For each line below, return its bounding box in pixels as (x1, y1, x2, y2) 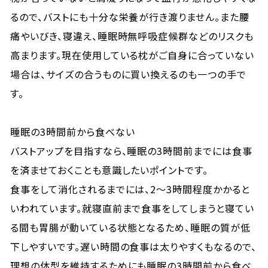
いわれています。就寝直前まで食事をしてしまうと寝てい (10, 201, 254, 215)
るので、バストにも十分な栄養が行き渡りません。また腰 (10, 10, 249, 24)
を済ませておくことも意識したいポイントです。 (10, 163, 209, 177)
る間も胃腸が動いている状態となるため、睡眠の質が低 (10, 220, 251, 234)
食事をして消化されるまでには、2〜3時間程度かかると (10, 182, 250, 196)
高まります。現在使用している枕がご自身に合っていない (10, 48, 254, 62)
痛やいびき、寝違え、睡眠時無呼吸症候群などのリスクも (10, 29, 254, 43)
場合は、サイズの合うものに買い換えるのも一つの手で (10, 67, 247, 81)
